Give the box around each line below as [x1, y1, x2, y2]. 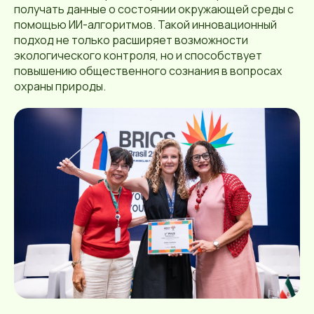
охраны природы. [14, 78, 106, 94]
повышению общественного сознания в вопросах [14, 62, 282, 78]
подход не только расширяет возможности [14, 32, 248, 48]
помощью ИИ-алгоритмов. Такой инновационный [14, 16, 277, 32]
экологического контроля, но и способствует [14, 47, 262, 63]
